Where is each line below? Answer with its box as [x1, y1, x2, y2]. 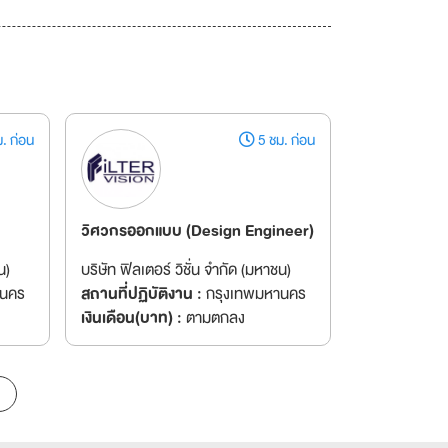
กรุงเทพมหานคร [201, 281, 306, 307]
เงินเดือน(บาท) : [80, 305, 182, 331]
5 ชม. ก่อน [255, 128, 315, 152]
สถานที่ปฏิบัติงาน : [80, 281, 202, 307]
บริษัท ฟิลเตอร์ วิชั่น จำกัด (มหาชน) [80, 257, 291, 283]
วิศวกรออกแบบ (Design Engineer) [80, 218, 314, 244]
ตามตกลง [181, 305, 245, 331]
